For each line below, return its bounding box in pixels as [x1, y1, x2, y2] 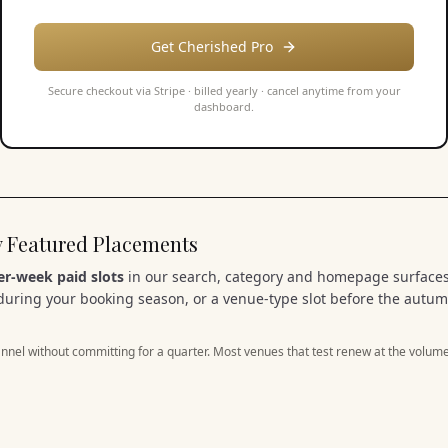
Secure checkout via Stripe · [47, 83, 194, 98]
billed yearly [193, 83, 258, 98]
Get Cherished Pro [151, 37, 273, 56]
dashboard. [194, 99, 254, 114]
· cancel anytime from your [257, 83, 401, 98]
